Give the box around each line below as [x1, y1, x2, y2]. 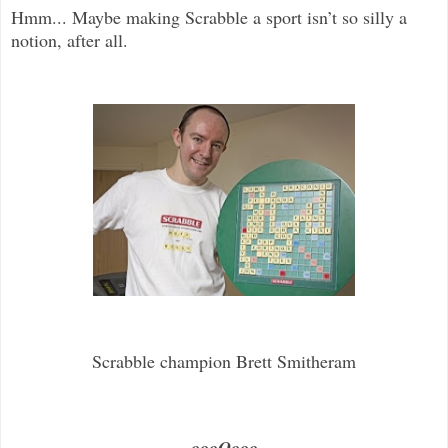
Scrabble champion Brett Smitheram [92, 349, 356, 374]
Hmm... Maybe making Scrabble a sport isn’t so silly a [11, 5, 407, 30]
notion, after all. [11, 28, 128, 53]
